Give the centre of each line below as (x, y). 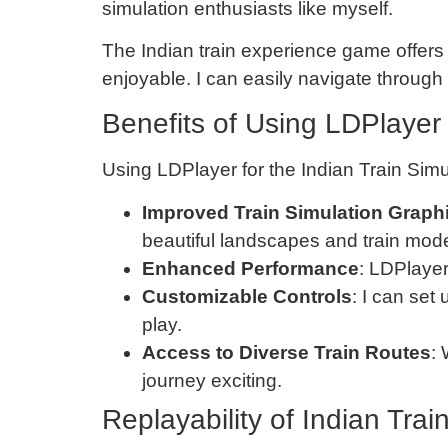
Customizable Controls (247, 296)
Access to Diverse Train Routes (286, 352)
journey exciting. (212, 380)
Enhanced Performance (250, 268)
